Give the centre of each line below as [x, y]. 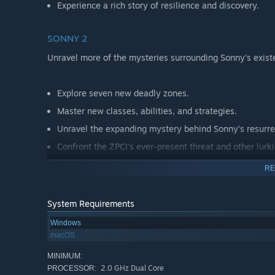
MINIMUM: [65, 256]
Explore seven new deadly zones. [123, 93]
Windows [66, 223]
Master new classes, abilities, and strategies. [147, 110]
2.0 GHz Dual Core [131, 268]
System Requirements [91, 204]
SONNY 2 [68, 38]
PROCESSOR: [72, 269]
